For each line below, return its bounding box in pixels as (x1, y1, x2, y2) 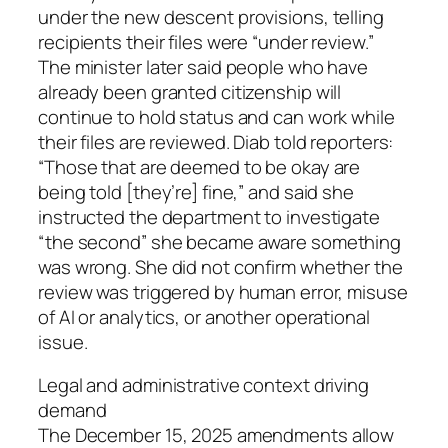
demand (38, 397, 107, 424)
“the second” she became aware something (38, 228, 402, 255)
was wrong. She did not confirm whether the (38, 253, 403, 280)
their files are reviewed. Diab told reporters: (38, 128, 394, 155)
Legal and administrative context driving (38, 372, 369, 399)
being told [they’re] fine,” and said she (38, 178, 354, 205)
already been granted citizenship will (38, 78, 342, 105)
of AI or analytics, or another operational (38, 303, 370, 330)
